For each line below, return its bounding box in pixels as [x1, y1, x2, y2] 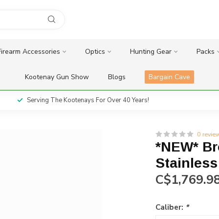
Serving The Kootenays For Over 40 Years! [26, 96, 149, 105]
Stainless [155, 155, 218, 171]
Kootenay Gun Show [25, 72, 89, 82]
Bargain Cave [149, 72, 190, 82]
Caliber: [155, 202, 186, 212]
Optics [85, 47, 105, 56]
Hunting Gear [130, 47, 172, 56]
